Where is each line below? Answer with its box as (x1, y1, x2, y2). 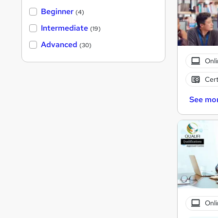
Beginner (41, 6, 73, 17)
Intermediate (41, 23, 88, 34)
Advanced (41, 39, 77, 50)
